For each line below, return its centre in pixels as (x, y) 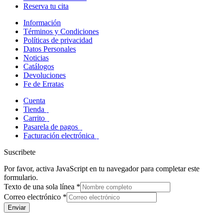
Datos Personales (50, 49)
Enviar (17, 208)
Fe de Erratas (44, 84)
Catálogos (39, 67)
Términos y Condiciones (61, 32)
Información (42, 23)
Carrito (35, 118)
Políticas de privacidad (58, 40)
